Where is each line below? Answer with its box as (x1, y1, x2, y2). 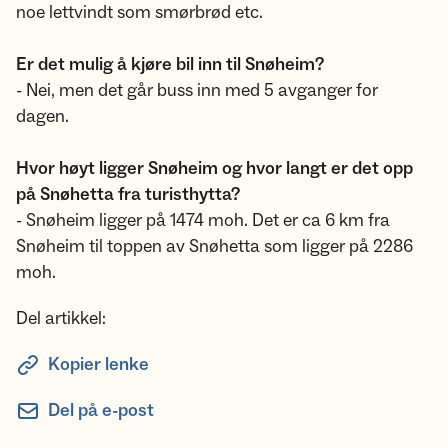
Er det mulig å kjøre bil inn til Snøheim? (16, 53, 324, 76)
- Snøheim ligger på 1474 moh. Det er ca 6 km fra (16, 209, 390, 232)
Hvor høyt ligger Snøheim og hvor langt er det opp (16, 157, 413, 180)
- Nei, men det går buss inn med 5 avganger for (16, 79, 378, 102)
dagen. (16, 105, 69, 128)
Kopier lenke (48, 353, 149, 376)
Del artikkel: (16, 307, 106, 330)
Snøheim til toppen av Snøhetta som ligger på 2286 (16, 235, 413, 258)
